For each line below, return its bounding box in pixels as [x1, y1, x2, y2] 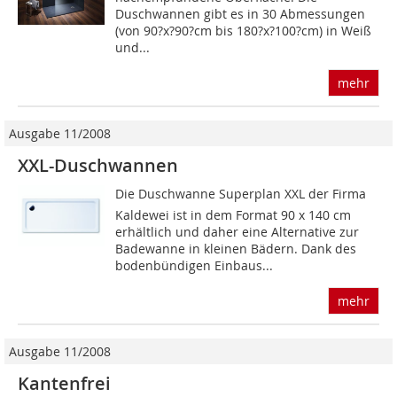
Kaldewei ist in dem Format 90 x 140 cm [115, 206, 352, 224]
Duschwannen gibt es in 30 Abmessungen [115, 5, 366, 23]
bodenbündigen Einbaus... [115, 257, 274, 275]
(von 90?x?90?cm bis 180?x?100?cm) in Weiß [115, 22, 372, 40]
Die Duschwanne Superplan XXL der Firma [115, 185, 367, 203]
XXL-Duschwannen [18, 153, 178, 178]
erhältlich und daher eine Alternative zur [115, 223, 360, 241]
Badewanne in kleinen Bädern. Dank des [115, 240, 357, 258]
